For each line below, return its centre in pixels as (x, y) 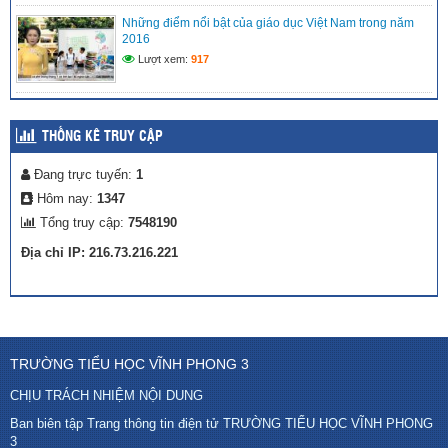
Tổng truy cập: (82, 223)
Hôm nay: (65, 199)
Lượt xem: (163, 59)
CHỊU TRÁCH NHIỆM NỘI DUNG (106, 396)
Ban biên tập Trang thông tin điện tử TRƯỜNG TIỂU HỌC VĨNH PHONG (221, 424)
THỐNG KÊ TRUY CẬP (102, 137)
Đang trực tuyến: (83, 175)
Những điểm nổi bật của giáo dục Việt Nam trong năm (268, 23)
